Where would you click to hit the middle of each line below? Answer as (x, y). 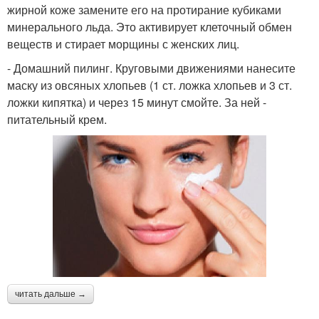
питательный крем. (57, 119)
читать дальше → (51, 294)
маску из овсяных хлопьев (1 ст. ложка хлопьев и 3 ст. (150, 85)
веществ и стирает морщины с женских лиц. (123, 43)
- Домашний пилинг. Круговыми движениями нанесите (151, 68)
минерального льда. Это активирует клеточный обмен (150, 26)
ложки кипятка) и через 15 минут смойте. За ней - (137, 102)
